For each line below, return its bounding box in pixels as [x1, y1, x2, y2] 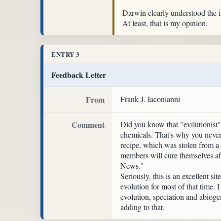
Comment [72, 119, 105, 131]
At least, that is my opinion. [122, 18, 208, 29]
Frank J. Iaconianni [120, 93, 180, 104]
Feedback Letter [51, 69, 106, 81]
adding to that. [120, 202, 165, 213]
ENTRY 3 [51, 49, 80, 59]
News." [120, 160, 144, 171]
